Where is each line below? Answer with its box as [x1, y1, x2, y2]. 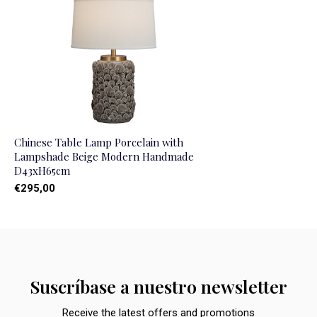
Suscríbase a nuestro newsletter [30, 274, 287, 298]
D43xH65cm [14, 163, 70, 178]
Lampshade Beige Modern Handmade [14, 149, 194, 163]
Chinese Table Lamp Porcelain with [14, 134, 183, 149]
